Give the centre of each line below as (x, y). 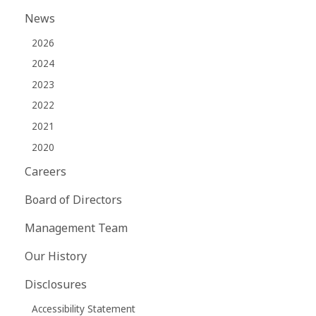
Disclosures (56, 285)
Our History (56, 256)
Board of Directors (73, 200)
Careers (45, 172)
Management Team (76, 228)
